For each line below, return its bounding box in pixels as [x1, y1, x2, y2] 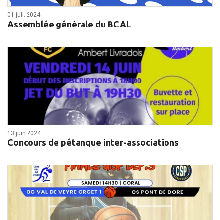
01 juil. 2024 [7, 11, 40, 19]
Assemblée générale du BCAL [7, 19, 131, 29]
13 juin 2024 [7, 130, 41, 137]
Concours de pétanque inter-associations [7, 137, 179, 148]
